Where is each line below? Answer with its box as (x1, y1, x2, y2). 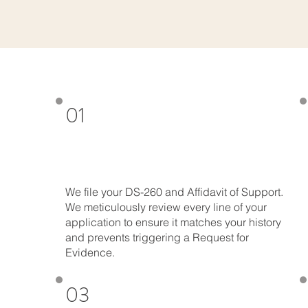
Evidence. (65, 245, 115, 259)
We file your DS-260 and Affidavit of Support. (65, 184, 284, 199)
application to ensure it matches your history (65, 214, 282, 229)
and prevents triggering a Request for (65, 230, 250, 244)
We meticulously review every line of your (65, 199, 267, 214)
